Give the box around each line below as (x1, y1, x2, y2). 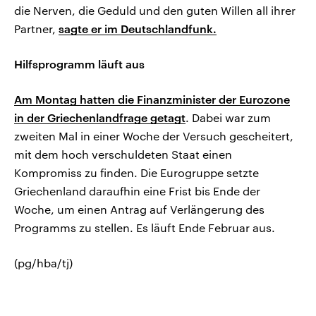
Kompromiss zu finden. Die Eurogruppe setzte (14, 166, 259, 180)
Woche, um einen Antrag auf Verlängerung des (14, 202, 265, 217)
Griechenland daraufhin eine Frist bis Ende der (14, 184, 260, 198)
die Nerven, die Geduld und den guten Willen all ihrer (14, 4, 296, 18)
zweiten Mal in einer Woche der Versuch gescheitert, (14, 129, 293, 143)
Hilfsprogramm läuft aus (14, 57, 145, 71)
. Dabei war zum (186, 111, 271, 125)
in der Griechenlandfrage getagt (14, 111, 186, 125)
